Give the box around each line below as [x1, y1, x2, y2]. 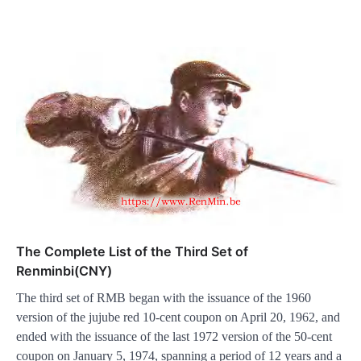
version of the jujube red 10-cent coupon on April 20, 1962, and [16, 309, 340, 324]
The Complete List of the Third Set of [16, 243, 248, 259]
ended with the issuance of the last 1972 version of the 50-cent [16, 329, 332, 343]
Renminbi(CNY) [16, 262, 112, 279]
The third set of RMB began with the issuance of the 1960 [16, 290, 311, 305]
